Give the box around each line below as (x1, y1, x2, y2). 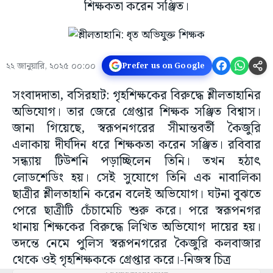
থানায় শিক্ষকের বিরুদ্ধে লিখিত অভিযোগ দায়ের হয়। (12, 218, 261, 237)
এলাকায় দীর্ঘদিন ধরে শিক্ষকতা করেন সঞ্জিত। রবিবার (12, 135, 261, 155)
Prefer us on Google (121, 59, 205, 72)
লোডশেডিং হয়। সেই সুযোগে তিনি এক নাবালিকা (12, 168, 261, 188)
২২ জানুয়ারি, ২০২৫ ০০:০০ (6, 59, 96, 74)
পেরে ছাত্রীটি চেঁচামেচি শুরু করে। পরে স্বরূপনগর (12, 201, 261, 221)
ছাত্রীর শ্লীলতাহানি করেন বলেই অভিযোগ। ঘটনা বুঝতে (12, 185, 261, 204)
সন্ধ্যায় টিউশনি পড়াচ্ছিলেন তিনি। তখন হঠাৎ (12, 152, 261, 171)
